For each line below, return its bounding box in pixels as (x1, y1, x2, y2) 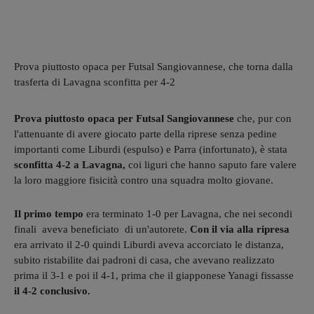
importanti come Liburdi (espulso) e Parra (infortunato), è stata (14, 143, 287, 155)
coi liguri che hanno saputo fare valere (128, 158, 296, 170)
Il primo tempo (14, 207, 86, 219)
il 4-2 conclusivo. (14, 285, 90, 296)
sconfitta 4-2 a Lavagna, (14, 158, 128, 170)
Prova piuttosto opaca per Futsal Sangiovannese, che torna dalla (14, 60, 293, 72)
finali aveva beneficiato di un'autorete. (14, 223, 190, 235)
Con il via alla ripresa (190, 223, 289, 235)
